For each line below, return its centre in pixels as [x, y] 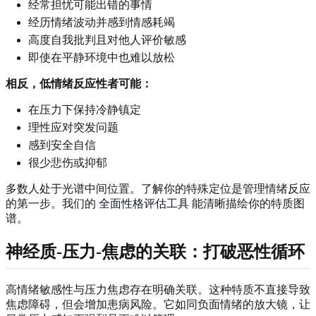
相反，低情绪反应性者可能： [79, 83]
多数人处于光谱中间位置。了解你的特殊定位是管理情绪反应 [158, 188]
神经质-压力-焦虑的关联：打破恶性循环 [155, 251]
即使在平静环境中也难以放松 [102, 57]
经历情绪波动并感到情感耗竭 [102, 22]
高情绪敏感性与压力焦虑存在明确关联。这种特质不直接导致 [158, 289]
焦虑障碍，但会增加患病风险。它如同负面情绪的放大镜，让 [158, 304]
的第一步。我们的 [52, 203]
